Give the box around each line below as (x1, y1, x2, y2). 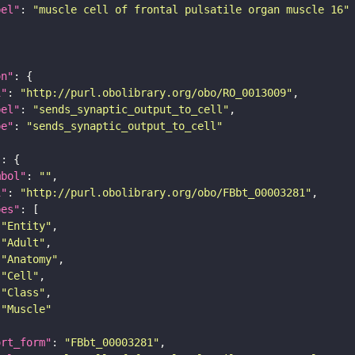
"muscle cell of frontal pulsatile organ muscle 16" (32, 3, 349, 17)
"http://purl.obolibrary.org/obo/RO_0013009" (20, 86, 292, 100)
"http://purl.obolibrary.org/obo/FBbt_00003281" (20, 186, 311, 200)
